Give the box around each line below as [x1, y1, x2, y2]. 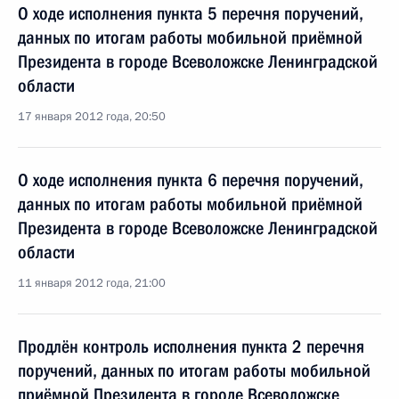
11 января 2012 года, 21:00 [18, 275, 166, 291]
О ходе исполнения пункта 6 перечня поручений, [18, 169, 363, 191]
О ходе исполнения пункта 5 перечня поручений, [18, 3, 363, 24]
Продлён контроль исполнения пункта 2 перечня [18, 336, 364, 357]
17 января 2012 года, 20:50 [18, 109, 166, 125]
